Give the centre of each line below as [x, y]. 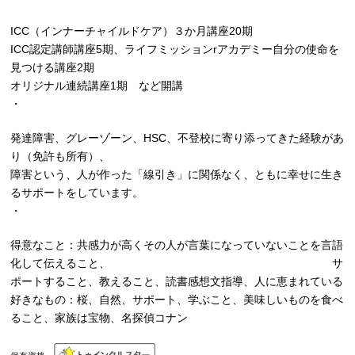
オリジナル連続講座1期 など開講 [97, 85]
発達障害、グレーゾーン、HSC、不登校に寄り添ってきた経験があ [177, 137]
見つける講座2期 [53, 67]
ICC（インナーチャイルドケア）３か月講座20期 [132, 31]
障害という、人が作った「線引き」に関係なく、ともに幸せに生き [177, 174]
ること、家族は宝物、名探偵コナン [99, 317]
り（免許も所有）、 [61, 156]
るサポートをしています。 [77, 192]
